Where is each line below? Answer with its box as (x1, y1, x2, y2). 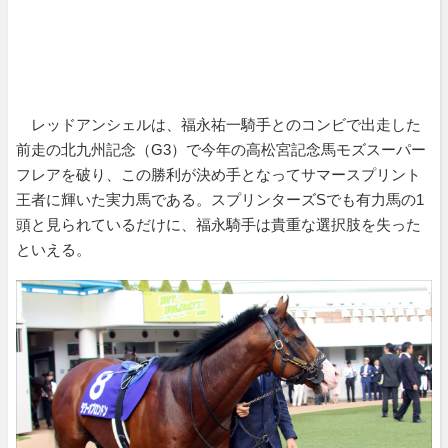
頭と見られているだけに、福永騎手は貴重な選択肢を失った (16, 215, 421, 233)
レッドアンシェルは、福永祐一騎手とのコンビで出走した (16, 115, 421, 133)
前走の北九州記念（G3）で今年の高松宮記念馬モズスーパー (16, 140, 426, 158)
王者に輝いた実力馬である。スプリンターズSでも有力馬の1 (16, 190, 424, 208)
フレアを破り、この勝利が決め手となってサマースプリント (16, 165, 421, 183)
